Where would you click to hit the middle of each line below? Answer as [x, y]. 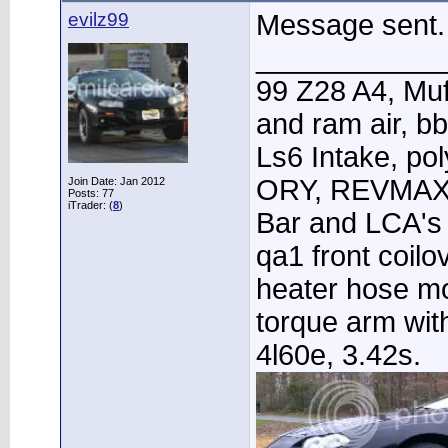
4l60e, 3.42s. [338, 355]
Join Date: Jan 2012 [116, 181]
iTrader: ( [90, 205]
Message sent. [350, 25]
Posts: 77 [91, 193]
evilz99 [98, 19]
